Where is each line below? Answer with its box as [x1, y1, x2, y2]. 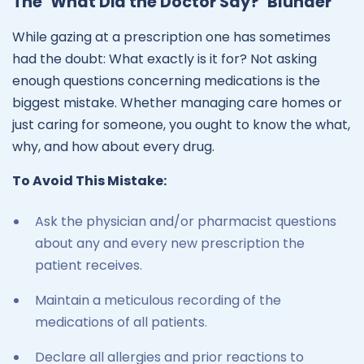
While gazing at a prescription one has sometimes [12, 28, 331, 47]
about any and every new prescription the [35, 234, 305, 253]
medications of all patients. [35, 313, 210, 332]
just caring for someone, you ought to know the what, [12, 115, 350, 135]
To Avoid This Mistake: [12, 171, 167, 191]
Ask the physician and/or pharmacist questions [35, 212, 336, 232]
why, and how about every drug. [12, 137, 218, 157]
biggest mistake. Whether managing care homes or [12, 93, 342, 113]
